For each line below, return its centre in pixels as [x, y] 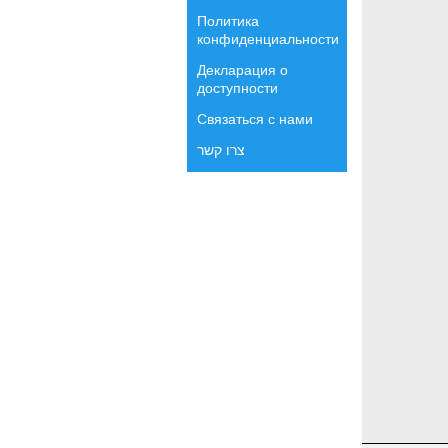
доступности [237, 88]
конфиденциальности [268, 39]
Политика [228, 21]
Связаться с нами [255, 119]
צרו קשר [221, 150]
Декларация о [242, 70]
